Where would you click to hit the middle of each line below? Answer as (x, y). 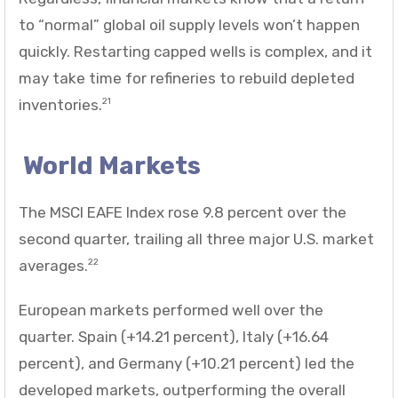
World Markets (112, 165)
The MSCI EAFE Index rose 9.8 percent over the (183, 212)
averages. (53, 265)
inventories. (60, 104)
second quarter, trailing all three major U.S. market (196, 239)
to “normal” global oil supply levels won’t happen (189, 24)
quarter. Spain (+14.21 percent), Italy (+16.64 (174, 336)
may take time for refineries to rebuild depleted (187, 78)
